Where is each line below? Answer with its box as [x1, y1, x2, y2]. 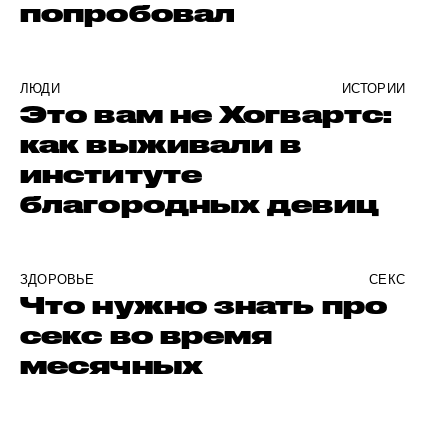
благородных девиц [20, 190, 379, 219]
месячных [20, 351, 203, 380]
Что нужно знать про [20, 291, 387, 320]
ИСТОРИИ [341, 81, 405, 97]
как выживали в [20, 130, 302, 159]
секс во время [20, 321, 273, 350]
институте [20, 160, 202, 189]
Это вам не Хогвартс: [20, 100, 393, 129]
